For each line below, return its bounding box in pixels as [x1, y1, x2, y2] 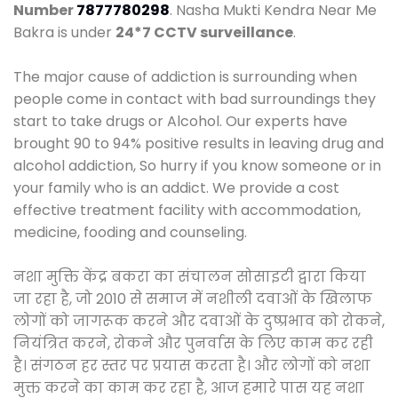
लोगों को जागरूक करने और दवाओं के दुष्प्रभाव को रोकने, [13, 310, 385, 331]
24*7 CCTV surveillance [115, 21, 293, 43]
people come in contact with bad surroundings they [13, 88, 376, 109]
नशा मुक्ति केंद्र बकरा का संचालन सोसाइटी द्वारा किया [13, 266, 366, 287]
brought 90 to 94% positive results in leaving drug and [13, 132, 384, 154]
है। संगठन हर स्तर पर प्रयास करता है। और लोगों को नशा [13, 354, 370, 376]
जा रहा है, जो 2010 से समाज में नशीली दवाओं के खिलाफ [13, 288, 372, 309]
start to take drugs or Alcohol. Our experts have [13, 110, 347, 131]
